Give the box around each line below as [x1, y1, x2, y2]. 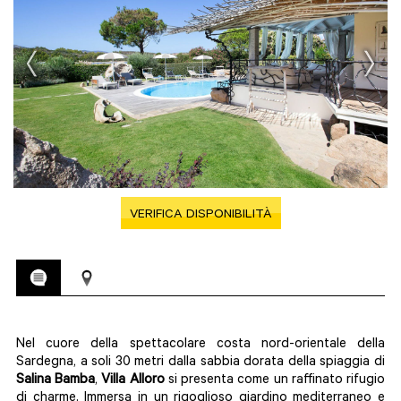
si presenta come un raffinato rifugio [164, 373, 386, 388]
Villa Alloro [101, 373, 165, 388]
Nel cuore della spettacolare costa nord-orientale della [16, 337, 385, 353]
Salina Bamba [16, 373, 96, 388]
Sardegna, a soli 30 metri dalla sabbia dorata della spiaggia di [16, 355, 385, 371]
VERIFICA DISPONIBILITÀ [129, 209, 272, 223]
